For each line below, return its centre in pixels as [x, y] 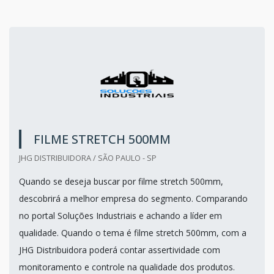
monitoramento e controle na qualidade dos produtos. [127, 267]
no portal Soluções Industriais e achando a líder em [120, 215]
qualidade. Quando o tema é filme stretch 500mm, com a [133, 232]
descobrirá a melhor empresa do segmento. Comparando [133, 198]
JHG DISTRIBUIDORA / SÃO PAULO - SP [88, 157]
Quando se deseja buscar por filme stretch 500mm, [121, 181]
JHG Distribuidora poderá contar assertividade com [120, 250]
